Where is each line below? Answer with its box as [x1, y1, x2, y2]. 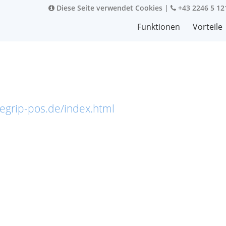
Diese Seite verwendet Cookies [54, 3, 162, 13]
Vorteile [193, 21, 222, 32]
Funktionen [137, 21, 180, 32]
